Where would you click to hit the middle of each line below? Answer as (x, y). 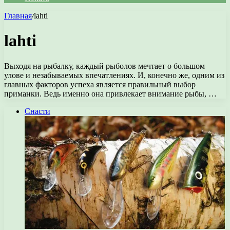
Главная (18, 16)
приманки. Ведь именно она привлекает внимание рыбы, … (110, 93)
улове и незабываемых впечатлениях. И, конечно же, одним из (114, 75)
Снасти (37, 111)
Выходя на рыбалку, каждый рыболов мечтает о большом (104, 66)
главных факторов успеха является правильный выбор (100, 84)
